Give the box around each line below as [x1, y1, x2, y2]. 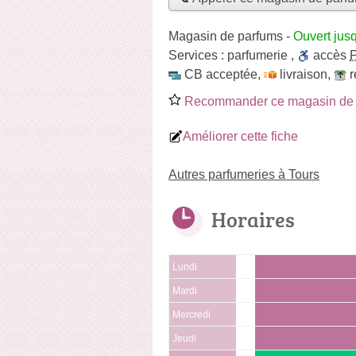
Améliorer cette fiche [183, 129, 298, 143]
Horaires [211, 204, 295, 234]
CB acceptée [184, 67, 257, 81]
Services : [168, 48, 227, 62]
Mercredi [172, 309, 211, 319]
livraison [280, 67, 327, 81]
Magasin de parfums [168, 29, 283, 43]
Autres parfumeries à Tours [168, 167, 319, 181]
